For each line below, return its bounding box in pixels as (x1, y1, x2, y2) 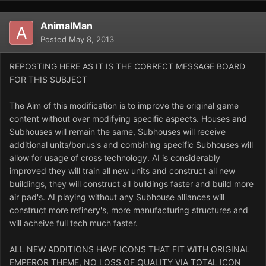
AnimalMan (40, 20, 93, 32)
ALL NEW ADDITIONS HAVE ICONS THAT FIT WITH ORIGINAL (9, 244, 250, 255)
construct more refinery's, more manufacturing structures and (9, 205, 248, 216)
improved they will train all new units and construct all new (9, 166, 235, 176)
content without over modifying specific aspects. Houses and (9, 113, 247, 124)
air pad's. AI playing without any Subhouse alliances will (9, 192, 224, 202)
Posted (40, 34, 69, 45)
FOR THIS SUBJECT (9, 74, 87, 85)
